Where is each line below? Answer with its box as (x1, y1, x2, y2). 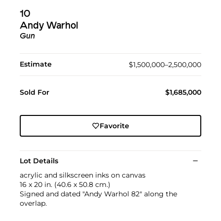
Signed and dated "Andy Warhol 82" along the (20, 189, 177, 199)
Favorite (99, 121, 129, 131)
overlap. (20, 199, 47, 208)
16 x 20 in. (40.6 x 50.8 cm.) (20, 180, 110, 189)
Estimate (20, 60, 52, 69)
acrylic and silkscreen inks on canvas (20, 171, 146, 180)
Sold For (20, 88, 49, 97)
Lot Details (20, 156, 58, 166)
